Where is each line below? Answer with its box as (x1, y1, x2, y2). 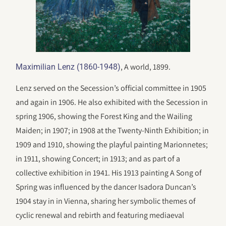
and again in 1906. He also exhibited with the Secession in (16, 97, 208, 108)
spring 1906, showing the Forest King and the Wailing (16, 111, 193, 122)
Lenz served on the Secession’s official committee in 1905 (16, 83, 207, 94)
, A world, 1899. (121, 61, 171, 72)
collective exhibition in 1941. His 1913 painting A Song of (16, 167, 202, 179)
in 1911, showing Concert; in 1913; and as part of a (16, 153, 181, 164)
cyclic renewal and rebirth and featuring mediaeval (16, 210, 185, 221)
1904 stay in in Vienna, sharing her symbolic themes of (16, 196, 196, 207)
